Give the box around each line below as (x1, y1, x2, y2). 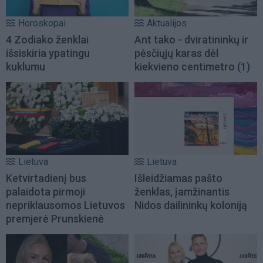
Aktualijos (147, 18, 187, 29)
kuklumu (6, 60, 45, 73)
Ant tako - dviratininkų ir (134, 33, 248, 46)
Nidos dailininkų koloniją (134, 199, 247, 212)
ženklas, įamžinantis (134, 186, 230, 198)
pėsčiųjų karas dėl (134, 47, 218, 60)
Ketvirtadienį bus (6, 172, 86, 185)
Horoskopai (18, 18, 66, 29)
